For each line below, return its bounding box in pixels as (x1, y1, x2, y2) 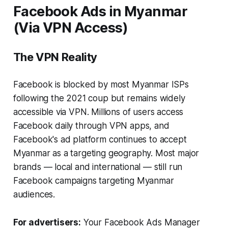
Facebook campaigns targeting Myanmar (13, 176, 174, 186)
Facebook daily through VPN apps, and (13, 121, 169, 131)
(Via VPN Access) (13, 19, 128, 37)
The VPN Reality (13, 50, 98, 64)
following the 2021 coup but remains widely (13, 93, 185, 104)
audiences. (13, 189, 55, 200)
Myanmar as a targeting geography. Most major (13, 148, 199, 159)
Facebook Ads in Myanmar (13, 3, 188, 20)
